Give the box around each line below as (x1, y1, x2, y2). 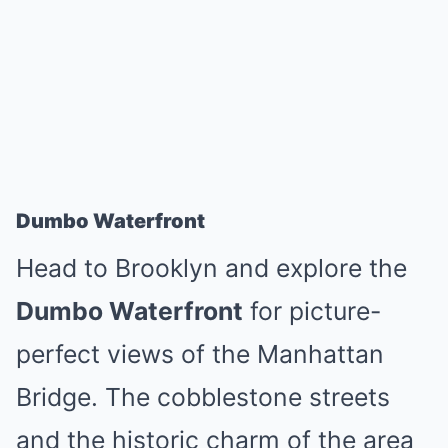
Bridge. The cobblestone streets (16, 382, 390, 412)
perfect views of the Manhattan (16, 339, 384, 369)
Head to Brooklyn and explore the (16, 253, 407, 283)
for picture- (243, 296, 381, 326)
